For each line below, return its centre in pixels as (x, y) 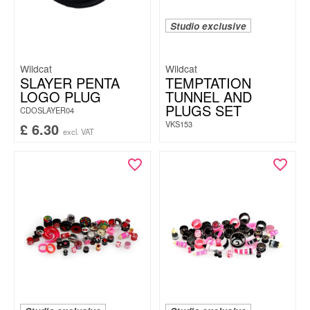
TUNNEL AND (209, 97)
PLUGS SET (203, 110)
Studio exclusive (208, 26)
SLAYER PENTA (70, 83)
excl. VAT (79, 131)
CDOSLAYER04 (47, 110)
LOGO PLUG (61, 97)
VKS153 (179, 124)
